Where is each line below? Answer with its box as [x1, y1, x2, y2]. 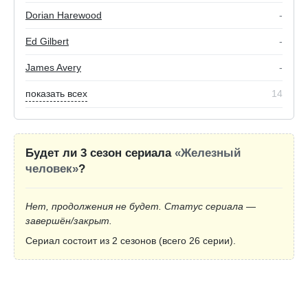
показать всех [25, 88, 87, 100]
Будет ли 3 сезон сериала [25, 146, 175, 160]
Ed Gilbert [25, 36, 69, 47]
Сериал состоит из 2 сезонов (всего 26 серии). [25, 235, 236, 247]
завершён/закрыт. [25, 215, 112, 227]
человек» [25, 162, 78, 176]
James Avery [25, 62, 81, 74]
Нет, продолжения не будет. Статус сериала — [25, 201, 256, 212]
